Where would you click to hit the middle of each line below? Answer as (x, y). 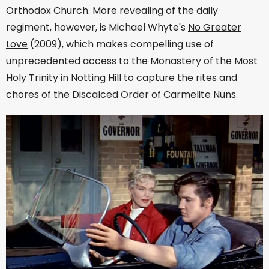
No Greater (215, 28)
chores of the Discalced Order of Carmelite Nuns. (122, 95)
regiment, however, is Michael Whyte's (97, 28)
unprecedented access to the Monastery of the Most (132, 61)
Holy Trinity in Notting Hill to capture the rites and (122, 78)
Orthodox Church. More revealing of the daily (112, 11)
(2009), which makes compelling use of (121, 44)
